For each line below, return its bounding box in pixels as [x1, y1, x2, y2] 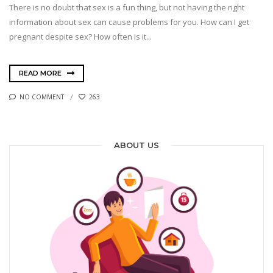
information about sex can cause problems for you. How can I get [9, 16, 249, 28]
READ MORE [19, 68, 63, 77]
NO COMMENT [19, 92, 64, 101]
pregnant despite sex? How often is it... [9, 31, 152, 43]
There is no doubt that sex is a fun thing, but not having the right [9, 2, 244, 13]
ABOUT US [114, 140, 159, 151]
